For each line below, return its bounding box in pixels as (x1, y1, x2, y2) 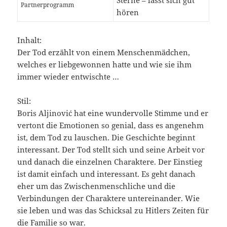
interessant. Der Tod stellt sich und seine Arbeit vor (17, 144, 205, 155)
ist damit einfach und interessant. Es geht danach (17, 168, 196, 179)
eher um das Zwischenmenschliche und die (17, 180, 176, 191)
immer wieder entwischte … (17, 71, 120, 82)
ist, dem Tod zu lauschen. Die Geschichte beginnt (17, 132, 196, 142)
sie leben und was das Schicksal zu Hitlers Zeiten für (17, 205, 209, 215)
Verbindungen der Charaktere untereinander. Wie (17, 193, 200, 203)
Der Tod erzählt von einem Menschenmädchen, (17, 47, 191, 57)
